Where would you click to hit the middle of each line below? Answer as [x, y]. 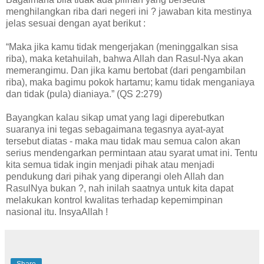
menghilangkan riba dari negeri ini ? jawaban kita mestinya [129, 12]
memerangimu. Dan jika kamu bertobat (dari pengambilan [126, 71]
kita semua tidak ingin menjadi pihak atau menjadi [110, 165]
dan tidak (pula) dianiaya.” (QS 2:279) [84, 94]
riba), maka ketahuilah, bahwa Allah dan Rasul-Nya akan [125, 59]
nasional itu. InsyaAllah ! [57, 212]
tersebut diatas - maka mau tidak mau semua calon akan [123, 141]
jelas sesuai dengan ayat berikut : [76, 24]
